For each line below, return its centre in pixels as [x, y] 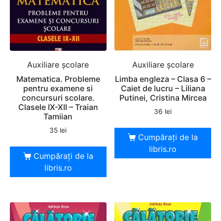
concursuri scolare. [58, 98]
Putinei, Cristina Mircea [163, 98]
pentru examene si [58, 89]
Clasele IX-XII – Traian [58, 107]
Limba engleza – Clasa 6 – [163, 79]
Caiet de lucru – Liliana [163, 89]
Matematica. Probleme [58, 79]
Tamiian [58, 117]
